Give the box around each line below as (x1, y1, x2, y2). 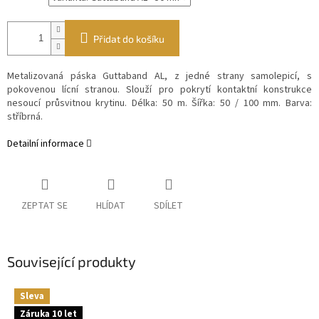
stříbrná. (7, 110, 43, 125)
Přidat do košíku (93, 33, 164, 46)
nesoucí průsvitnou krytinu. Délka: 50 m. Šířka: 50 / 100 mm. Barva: (7, 96, 312, 111)
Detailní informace (7, 137, 84, 152)
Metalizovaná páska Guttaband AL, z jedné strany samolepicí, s (7, 69, 312, 84)
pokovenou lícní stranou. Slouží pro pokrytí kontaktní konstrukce (7, 83, 312, 98)
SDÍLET (154, 199, 183, 214)
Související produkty (7, 253, 136, 271)
